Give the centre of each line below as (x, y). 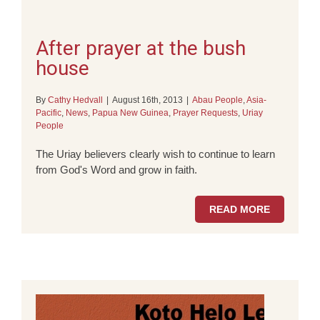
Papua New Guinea (130, 113)
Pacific (49, 113)
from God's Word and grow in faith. (116, 170)
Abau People (217, 100)
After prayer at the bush (141, 48)
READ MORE (240, 209)
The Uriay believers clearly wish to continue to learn (155, 154)
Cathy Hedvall (75, 100)
